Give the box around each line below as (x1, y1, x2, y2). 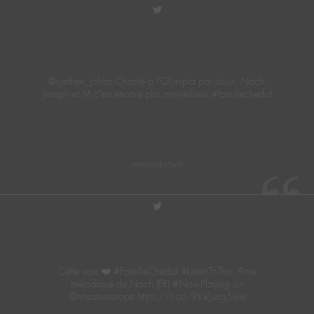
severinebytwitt (131, 158, 183, 170)
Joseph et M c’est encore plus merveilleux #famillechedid (42, 87, 272, 100)
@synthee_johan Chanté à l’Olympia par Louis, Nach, (47, 74, 267, 88)
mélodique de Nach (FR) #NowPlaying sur (70, 277, 244, 290)
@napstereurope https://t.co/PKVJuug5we (69, 289, 245, 303)
